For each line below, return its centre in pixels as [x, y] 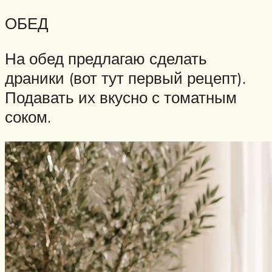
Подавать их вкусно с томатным [121, 97]
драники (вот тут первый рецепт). [125, 77]
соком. [28, 116]
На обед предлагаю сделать [106, 58]
